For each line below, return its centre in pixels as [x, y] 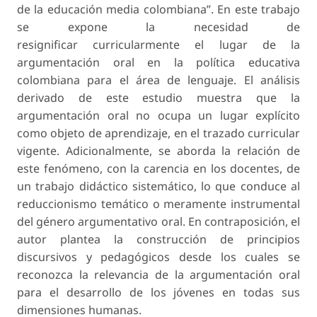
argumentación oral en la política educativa [158, 63]
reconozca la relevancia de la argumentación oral [158, 275]
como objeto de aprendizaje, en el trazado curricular [158, 133]
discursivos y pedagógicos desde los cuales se [158, 257]
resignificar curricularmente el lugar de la [158, 45]
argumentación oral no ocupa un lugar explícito [158, 116]
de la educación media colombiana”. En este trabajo [158, 10]
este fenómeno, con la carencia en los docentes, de [158, 169]
